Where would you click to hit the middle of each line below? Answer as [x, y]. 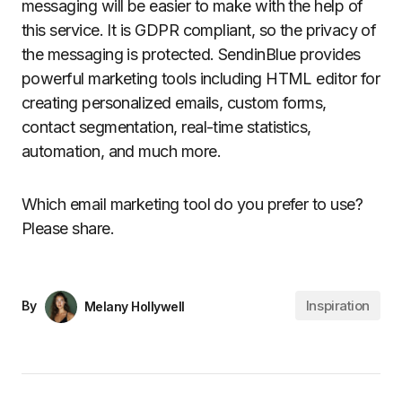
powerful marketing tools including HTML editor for [201, 78]
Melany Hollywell [134, 307]
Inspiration [337, 305]
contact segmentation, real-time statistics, [166, 127]
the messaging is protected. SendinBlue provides [191, 54]
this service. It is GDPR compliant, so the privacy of [199, 30]
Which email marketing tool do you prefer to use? [192, 204]
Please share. [68, 228]
